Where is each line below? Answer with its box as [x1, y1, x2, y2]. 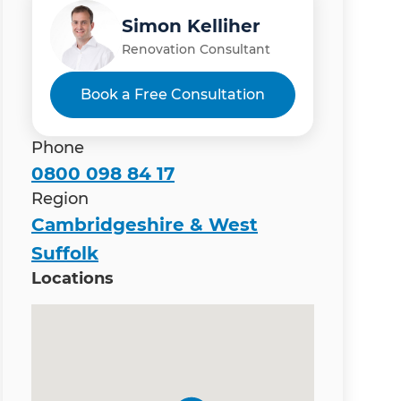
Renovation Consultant [122, 40, 270, 57]
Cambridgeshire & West [31, 214, 258, 236]
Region [31, 189, 89, 209]
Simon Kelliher [122, 14, 260, 37]
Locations [31, 269, 114, 289]
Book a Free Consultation [81, 86, 265, 104]
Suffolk [31, 243, 98, 265]
